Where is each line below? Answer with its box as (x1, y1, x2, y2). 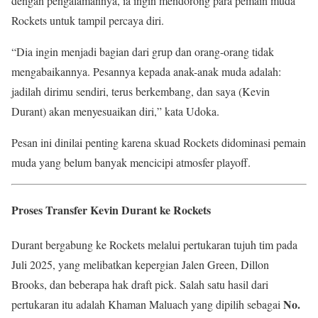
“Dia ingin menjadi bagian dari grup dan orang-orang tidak (11, 43, 274, 59)
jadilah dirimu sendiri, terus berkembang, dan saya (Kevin (11, 83, 270, 99)
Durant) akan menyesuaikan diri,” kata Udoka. (11, 103, 219, 119)
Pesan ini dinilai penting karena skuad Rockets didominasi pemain (11, 134, 306, 150)
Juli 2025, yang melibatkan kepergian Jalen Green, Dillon (11, 257, 269, 273)
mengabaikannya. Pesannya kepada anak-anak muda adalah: (11, 63, 281, 79)
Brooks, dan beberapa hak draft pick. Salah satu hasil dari (11, 277, 268, 292)
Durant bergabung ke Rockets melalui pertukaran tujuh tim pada (11, 237, 297, 253)
